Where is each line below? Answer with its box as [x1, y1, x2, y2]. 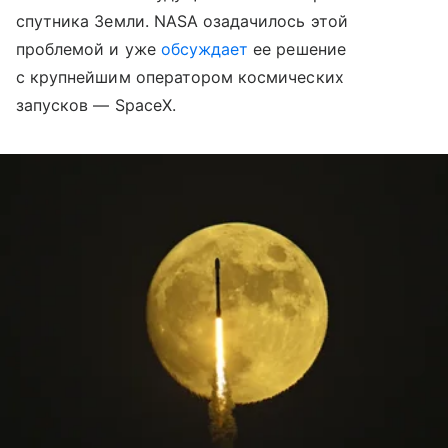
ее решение [248, 39, 346, 60]
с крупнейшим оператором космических [16, 67, 344, 88]
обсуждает [160, 39, 249, 60]
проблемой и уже [16, 39, 161, 60]
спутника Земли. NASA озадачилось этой [16, 11, 348, 32]
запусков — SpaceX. [16, 95, 176, 116]
